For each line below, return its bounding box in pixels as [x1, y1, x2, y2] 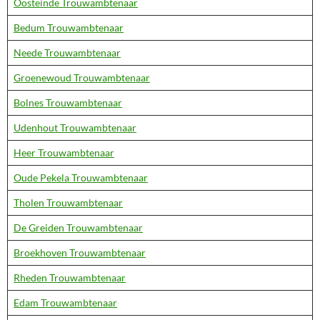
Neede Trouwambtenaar [14, 46, 121, 59]
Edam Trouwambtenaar [14, 296, 117, 309]
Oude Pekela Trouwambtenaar [14, 171, 148, 184]
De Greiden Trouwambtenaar [14, 221, 143, 234]
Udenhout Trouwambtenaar [14, 121, 136, 134]
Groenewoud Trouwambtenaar [14, 71, 150, 84]
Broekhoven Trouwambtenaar [14, 246, 146, 259]
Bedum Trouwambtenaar [14, 21, 124, 34]
